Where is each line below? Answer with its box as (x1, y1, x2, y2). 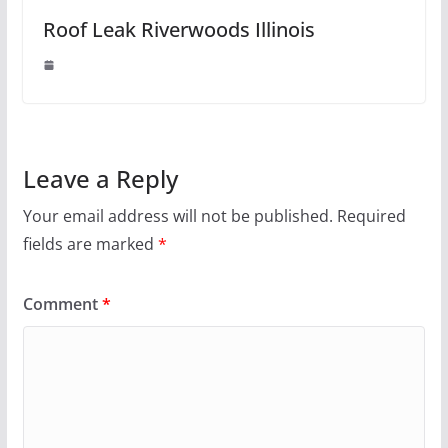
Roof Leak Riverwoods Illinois (42, 15, 315, 43)
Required (336, 204, 406, 227)
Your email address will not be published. (22, 204, 333, 227)
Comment (22, 292, 102, 315)
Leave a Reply (22, 161, 178, 195)
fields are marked (22, 232, 158, 255)
